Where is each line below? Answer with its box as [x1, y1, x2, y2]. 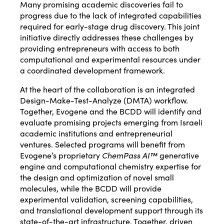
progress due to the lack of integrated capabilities [20, 9, 201, 20]
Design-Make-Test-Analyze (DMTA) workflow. [20, 94, 188, 105]
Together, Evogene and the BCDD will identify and [20, 105, 201, 116]
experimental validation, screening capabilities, [20, 193, 193, 204]
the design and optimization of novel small [20, 171, 174, 182]
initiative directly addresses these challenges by [20, 31, 193, 42]
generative [157, 149, 199, 160]
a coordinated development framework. [20, 64, 165, 75]
